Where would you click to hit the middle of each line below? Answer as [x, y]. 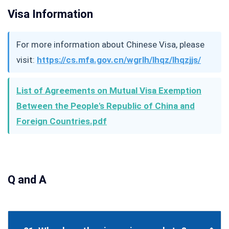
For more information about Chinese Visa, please [110, 45]
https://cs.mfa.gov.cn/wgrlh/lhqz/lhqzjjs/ [119, 60]
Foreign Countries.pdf [62, 121]
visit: [27, 60]
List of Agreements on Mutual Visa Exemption [109, 91]
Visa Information [50, 14]
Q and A [27, 180]
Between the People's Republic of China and [106, 106]
